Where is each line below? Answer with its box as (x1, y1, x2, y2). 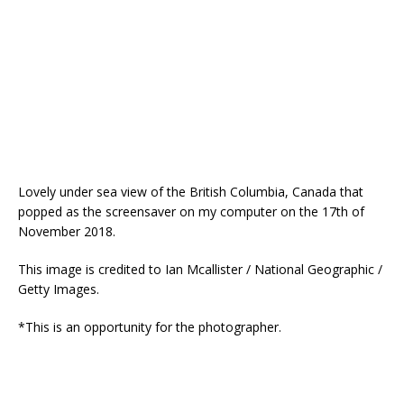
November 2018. (18, 223, 115, 241)
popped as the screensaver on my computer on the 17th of (18, 203, 364, 221)
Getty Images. (18, 280, 99, 298)
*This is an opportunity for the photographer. (18, 318, 281, 336)
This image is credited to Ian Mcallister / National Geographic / (18, 261, 382, 279)
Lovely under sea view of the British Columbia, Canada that (18, 183, 363, 201)
